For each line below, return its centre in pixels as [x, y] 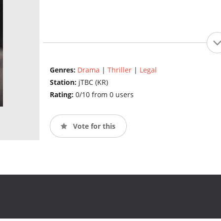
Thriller [119, 70]
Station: [64, 82]
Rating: [62, 95]
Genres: [63, 70]
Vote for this [93, 126]
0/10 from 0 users [104, 95]
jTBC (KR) [93, 82]
